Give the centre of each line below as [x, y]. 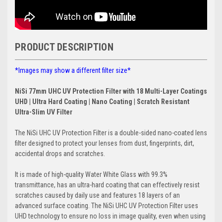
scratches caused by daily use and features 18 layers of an [97, 195]
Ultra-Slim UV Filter [44, 112]
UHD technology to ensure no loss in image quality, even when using [110, 216]
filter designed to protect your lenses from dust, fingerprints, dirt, [105, 143]
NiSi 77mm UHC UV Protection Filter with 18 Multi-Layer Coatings [111, 91]
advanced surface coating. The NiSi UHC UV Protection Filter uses [107, 206]
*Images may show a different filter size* [73, 71]
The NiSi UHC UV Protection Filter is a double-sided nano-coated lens [111, 133]
